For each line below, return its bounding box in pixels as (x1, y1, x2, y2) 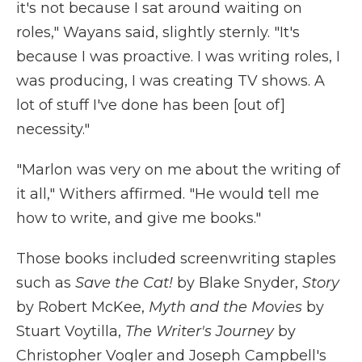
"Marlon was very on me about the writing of (16, 160, 340, 179)
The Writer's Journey (125, 322, 278, 340)
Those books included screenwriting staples (16, 249, 336, 267)
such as (16, 273, 75, 292)
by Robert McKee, (16, 297, 149, 316)
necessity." (16, 120, 90, 138)
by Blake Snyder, (173, 273, 302, 292)
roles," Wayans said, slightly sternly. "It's (16, 23, 300, 41)
